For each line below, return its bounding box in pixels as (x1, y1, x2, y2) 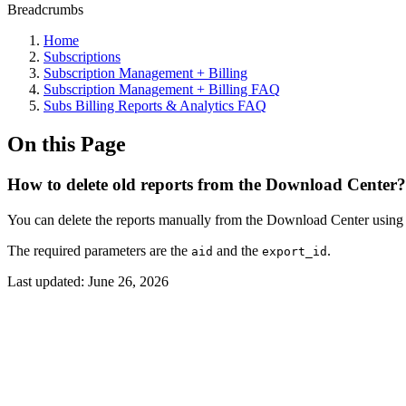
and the (213, 242, 262, 258)
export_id (262, 244, 327, 258)
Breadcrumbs (7, 2, 83, 17)
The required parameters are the (7, 242, 191, 258)
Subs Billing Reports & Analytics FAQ (43, 98, 266, 113)
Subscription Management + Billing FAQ (43, 82, 280, 97)
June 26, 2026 (88, 273, 169, 289)
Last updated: (7, 273, 88, 289)
